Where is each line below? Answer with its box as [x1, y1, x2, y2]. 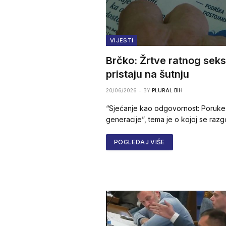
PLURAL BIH [152, 87, 183, 93]
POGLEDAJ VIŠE [114, 138, 165, 146]
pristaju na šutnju [106, 68, 189, 80]
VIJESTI [110, 36, 134, 44]
